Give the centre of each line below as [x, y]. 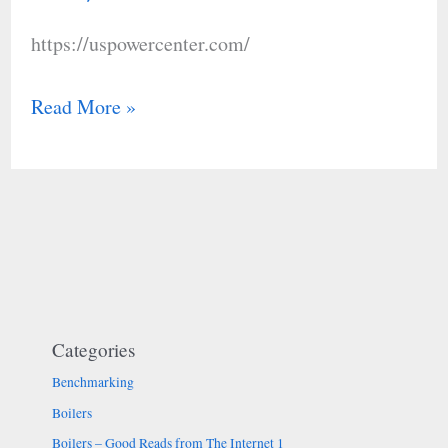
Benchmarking [92, 382]
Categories [93, 350]
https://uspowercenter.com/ [140, 44]
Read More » [83, 107]
